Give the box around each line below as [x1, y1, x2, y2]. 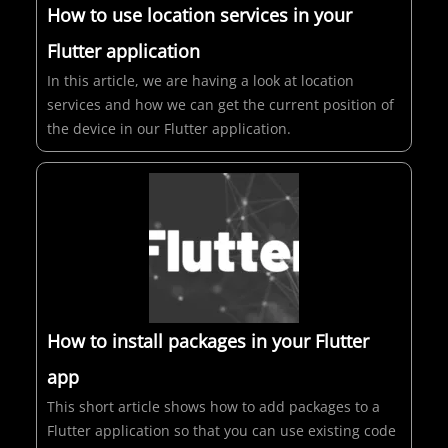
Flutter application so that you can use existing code [47, 421, 396, 441]
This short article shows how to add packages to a [47, 397, 380, 417]
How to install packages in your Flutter [47, 329, 369, 354]
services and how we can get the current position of [47, 95, 394, 115]
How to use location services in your [47, 3, 352, 28]
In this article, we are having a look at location [47, 71, 354, 91]
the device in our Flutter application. [47, 119, 291, 139]
